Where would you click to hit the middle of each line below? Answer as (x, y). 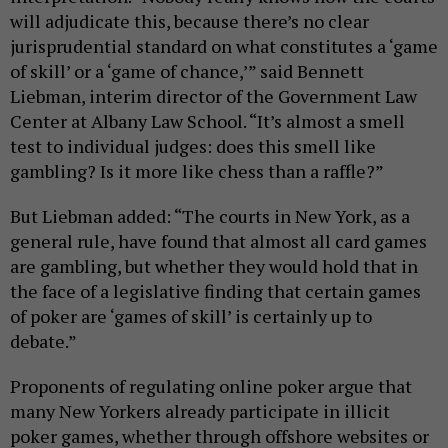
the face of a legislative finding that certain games (215, 291)
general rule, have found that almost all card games (218, 241)
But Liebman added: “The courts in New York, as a (210, 216)
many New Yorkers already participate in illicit (200, 411)
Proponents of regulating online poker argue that (211, 386)
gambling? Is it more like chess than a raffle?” (197, 171)
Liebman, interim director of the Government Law (213, 96)
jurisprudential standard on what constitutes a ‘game (224, 46)
